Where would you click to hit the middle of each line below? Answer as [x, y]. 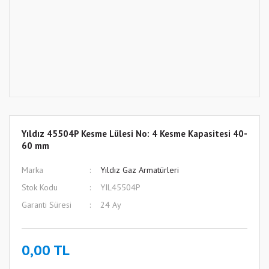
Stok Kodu [40, 187]
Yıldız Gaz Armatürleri [139, 170]
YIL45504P [120, 187]
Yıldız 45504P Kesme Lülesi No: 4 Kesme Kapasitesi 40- [134, 134]
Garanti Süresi [47, 205]
